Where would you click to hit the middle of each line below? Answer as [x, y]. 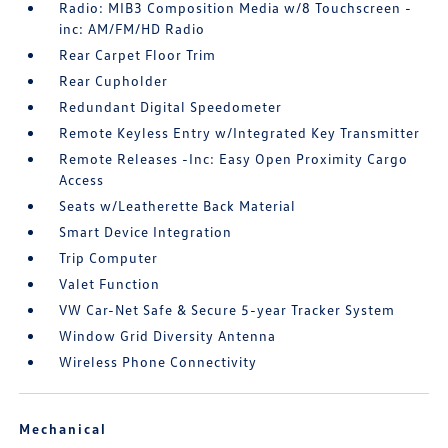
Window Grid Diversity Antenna [168, 336]
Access [82, 180]
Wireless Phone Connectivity [158, 362]
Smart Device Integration [146, 232]
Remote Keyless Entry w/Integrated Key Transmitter [240, 133]
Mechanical [63, 429]
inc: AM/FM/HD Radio [132, 29]
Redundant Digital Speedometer [171, 107]
